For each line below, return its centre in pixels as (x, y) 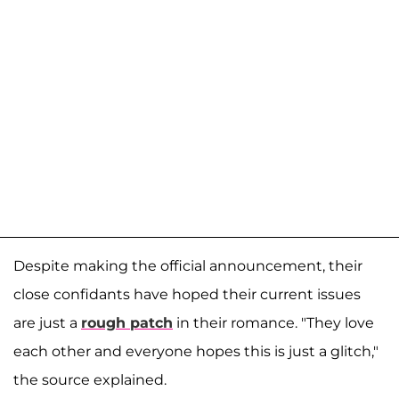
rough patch (127, 322)
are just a (47, 322)
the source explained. (90, 379)
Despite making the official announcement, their (188, 265)
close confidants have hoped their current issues (187, 294)
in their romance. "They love (273, 322)
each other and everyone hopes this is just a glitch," (196, 351)
